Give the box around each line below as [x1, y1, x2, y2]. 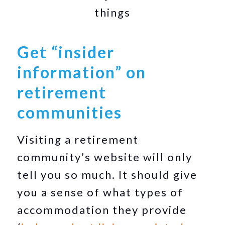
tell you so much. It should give [17, 168, 198, 181]
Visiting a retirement [17, 133, 139, 146]
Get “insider [17, 42, 115, 62]
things [94, 6, 131, 19]
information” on [17, 62, 147, 82]
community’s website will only [17, 150, 193, 164]
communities [17, 102, 123, 122]
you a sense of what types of [17, 185, 184, 199]
